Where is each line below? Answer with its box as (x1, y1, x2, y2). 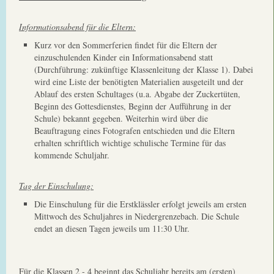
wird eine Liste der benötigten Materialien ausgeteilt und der (34, 76, 243, 87)
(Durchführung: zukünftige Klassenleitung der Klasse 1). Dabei (34, 64, 253, 75)
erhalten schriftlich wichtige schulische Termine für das (34, 137, 226, 149)
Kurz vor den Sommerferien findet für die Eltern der (34, 39, 217, 51)
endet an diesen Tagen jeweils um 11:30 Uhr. (34, 223, 190, 234)
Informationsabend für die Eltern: (19, 21, 136, 32)
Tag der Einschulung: (19, 180, 94, 191)
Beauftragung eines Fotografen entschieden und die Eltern (34, 125, 235, 136)
